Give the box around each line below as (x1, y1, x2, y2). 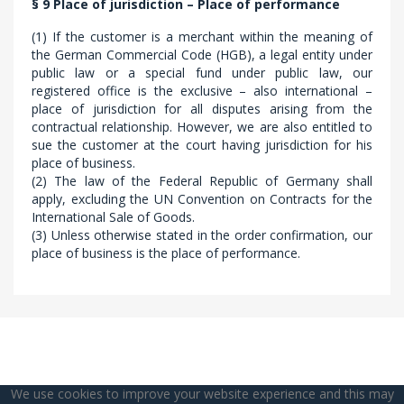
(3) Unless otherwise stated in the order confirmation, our (32, 226, 372, 243)
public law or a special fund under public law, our (32, 64, 372, 81)
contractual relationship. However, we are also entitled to (32, 118, 372, 135)
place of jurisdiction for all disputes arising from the (32, 100, 372, 117)
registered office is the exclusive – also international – (32, 82, 372, 99)
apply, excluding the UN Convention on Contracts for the (32, 190, 372, 207)
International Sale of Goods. (32, 208, 195, 225)
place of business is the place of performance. (32, 244, 300, 262)
